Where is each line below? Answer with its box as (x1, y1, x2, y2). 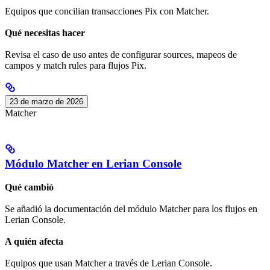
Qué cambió (5, 181, 54, 192)
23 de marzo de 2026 (10, 97, 83, 107)
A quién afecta (5, 236, 63, 247)
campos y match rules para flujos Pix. (5, 60, 146, 71)
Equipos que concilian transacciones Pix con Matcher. (5, 5, 209, 16)
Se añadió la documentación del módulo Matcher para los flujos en (5, 203, 257, 214)
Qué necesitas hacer (5, 27, 85, 38)
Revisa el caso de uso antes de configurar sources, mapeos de (5, 49, 237, 60)
